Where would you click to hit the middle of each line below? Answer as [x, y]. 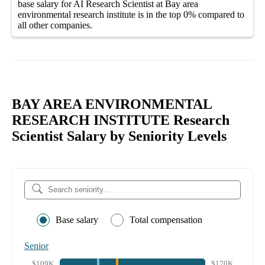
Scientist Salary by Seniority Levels [119, 136]
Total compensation [166, 219]
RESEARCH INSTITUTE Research [121, 120]
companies [70, 25]
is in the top [158, 14]
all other [34, 25]
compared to [220, 14]
